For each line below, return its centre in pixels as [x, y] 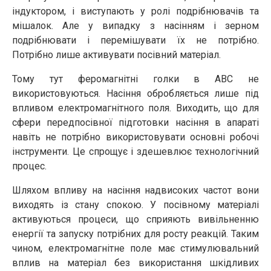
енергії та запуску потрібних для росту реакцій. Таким [135, 234]
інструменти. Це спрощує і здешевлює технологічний [135, 152]
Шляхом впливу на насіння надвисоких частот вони [135, 190]
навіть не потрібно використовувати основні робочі [135, 137]
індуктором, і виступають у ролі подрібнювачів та [135, 11]
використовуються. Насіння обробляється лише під [135, 93]
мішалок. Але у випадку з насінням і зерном [135, 26]
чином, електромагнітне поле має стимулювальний [135, 248]
